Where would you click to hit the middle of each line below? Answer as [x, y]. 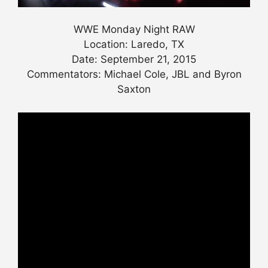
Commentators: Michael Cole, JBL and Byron [134, 74]
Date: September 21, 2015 [134, 60]
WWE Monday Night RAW [134, 30]
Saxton [134, 89]
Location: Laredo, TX [134, 45]
